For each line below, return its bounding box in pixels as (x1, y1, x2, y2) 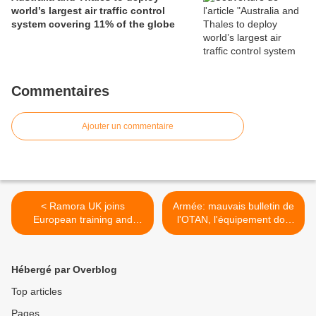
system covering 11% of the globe (11, 18, 175, 30)
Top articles (11, 286, 62, 298)
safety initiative (49, 227, 116, 239)
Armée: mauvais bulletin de (173, 200, 294, 212)
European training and (32, 214, 133, 226)
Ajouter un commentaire (82, 121, 174, 132)
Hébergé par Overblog (11, 264, 117, 276)
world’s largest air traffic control (11, 5, 165, 17)
